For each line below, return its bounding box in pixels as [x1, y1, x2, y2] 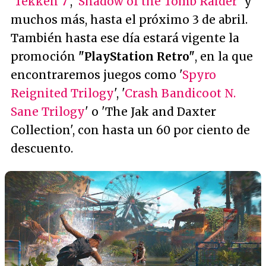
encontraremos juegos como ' [11, 68, 182, 82]
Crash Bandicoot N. [125, 86, 236, 100]
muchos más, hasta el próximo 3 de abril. [11, 12, 248, 27]
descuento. [11, 141, 73, 156]
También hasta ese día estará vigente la [11, 31, 239, 45]
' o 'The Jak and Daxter [85, 104, 216, 119]
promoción [11, 49, 78, 64]
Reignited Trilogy [11, 86, 114, 100]
